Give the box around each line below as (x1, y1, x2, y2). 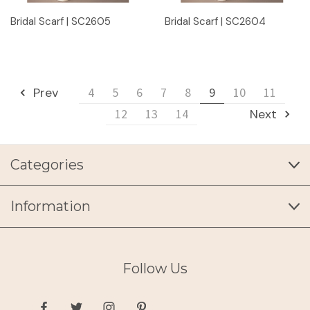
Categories (10, 156, 84, 174)
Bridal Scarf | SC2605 (10, 14, 111, 28)
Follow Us (122, 260, 188, 277)
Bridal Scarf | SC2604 (164, 14, 266, 28)
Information (10, 198, 91, 215)
